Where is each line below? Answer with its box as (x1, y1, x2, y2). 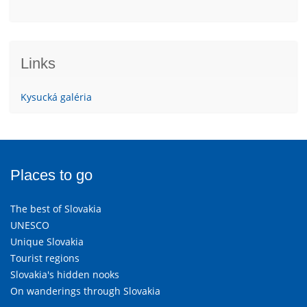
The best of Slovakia (10, 202, 101, 216)
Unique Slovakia (10, 235, 84, 249)
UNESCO (10, 219, 49, 232)
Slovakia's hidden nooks (10, 268, 119, 282)
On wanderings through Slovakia (10, 284, 160, 298)
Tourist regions (10, 251, 79, 265)
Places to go (10, 167, 93, 184)
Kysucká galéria (21, 90, 92, 104)
